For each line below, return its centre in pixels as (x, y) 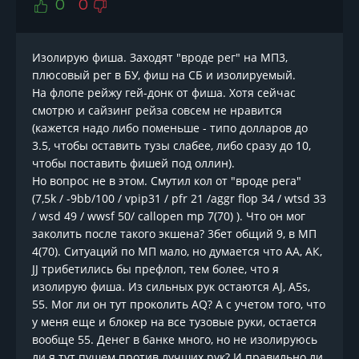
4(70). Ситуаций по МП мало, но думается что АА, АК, (177, 251)
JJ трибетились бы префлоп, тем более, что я (155, 269)
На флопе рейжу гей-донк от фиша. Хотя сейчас (164, 93)
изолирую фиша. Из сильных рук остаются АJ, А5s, (171, 286)
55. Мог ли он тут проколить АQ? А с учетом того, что (179, 304)
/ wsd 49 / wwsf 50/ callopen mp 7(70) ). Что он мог (169, 216)
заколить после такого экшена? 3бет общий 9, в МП (174, 234)
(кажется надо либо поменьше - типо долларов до (170, 128)
